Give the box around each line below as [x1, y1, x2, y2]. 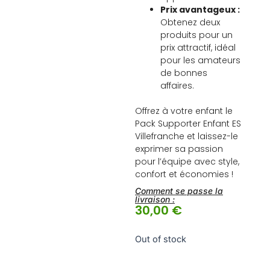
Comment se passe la [135, 185, 223, 196]
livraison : [135, 193, 175, 204]
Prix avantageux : [160, 4, 240, 16]
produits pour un [160, 29, 233, 42]
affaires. [160, 80, 194, 92]
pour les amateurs [160, 54, 240, 67]
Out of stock [135, 233, 186, 245]
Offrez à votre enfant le [135, 105, 233, 118]
